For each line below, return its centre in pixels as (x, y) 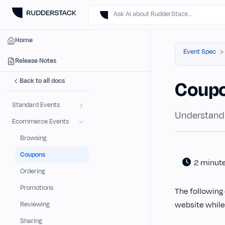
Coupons (33, 155)
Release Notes (36, 61)
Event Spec (200, 52)
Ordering (33, 171)
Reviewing (35, 204)
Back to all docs (42, 81)
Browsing (33, 138)
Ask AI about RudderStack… (153, 14)
